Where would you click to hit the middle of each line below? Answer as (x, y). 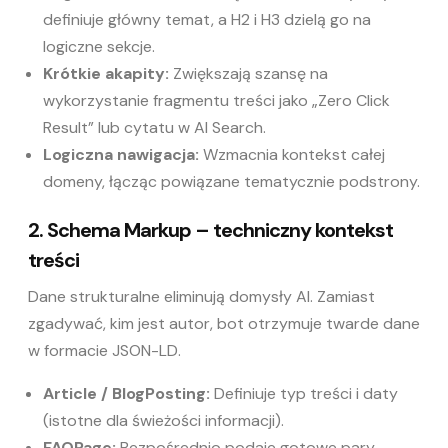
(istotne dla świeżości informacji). (163, 420)
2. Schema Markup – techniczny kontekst (210, 229)
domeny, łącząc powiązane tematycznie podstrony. (231, 181)
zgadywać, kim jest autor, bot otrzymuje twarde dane (224, 323)
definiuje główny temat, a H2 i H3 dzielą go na (207, 19)
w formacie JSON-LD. (104, 350)
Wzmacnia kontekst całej (292, 154)
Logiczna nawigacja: (121, 154)
